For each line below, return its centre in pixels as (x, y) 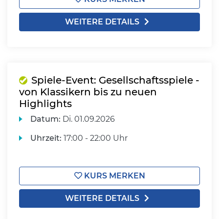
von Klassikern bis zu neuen (88, 92)
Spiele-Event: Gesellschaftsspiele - (115, 80)
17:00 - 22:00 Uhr (95, 138)
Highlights (45, 104)
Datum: (46, 119)
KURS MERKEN (113, 176)
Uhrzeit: (46, 138)
